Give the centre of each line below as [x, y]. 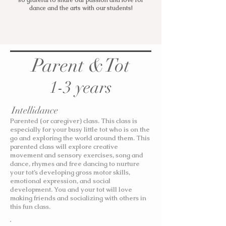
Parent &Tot [81, 66]
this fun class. [30, 207]
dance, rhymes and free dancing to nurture [75, 164]
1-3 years [81, 88]
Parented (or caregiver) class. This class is [74, 121]
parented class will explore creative [64, 147]
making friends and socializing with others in [78, 198]
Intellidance [35, 110]
